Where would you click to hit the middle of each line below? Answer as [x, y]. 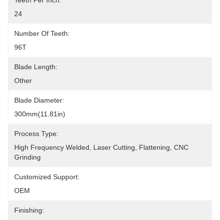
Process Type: [36, 134]
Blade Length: [36, 67]
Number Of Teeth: [42, 33]
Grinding [27, 157]
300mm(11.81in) [40, 114]
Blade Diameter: [39, 100]
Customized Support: [47, 177]
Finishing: [29, 210]
